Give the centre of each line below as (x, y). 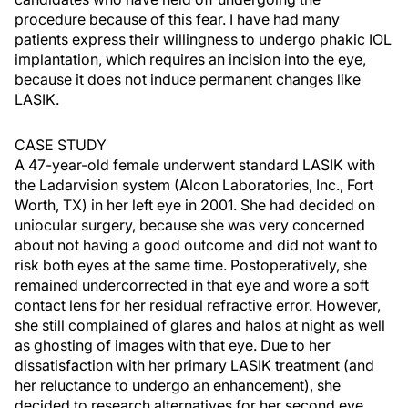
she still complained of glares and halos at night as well (200, 325)
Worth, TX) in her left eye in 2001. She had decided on (195, 205)
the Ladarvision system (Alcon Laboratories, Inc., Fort (194, 185)
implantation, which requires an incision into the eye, (190, 59)
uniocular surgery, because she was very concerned (190, 225)
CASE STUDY (61, 145)
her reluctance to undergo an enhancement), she (178, 385)
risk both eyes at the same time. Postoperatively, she (191, 265)
